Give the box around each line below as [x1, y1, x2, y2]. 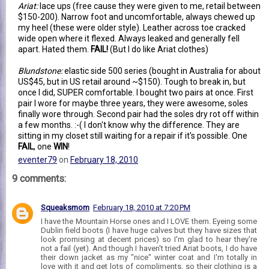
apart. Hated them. [18, 44, 91, 54]
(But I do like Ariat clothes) [108, 44, 208, 54]
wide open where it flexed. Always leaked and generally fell [18, 33, 240, 43]
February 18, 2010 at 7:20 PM [93, 202, 190, 212]
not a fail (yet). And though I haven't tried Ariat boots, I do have [41, 243, 257, 253]
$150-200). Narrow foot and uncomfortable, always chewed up [18, 11, 255, 22]
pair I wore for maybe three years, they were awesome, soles [18, 98, 248, 108]
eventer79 [18, 154, 57, 165]
